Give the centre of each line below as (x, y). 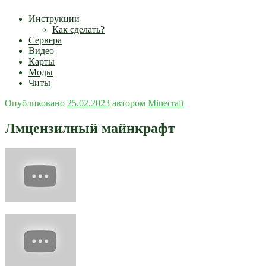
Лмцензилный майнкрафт (90, 128)
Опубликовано (35, 103)
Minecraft (166, 103)
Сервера (45, 40)
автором (129, 103)
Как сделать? (78, 29)
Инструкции (54, 19)
